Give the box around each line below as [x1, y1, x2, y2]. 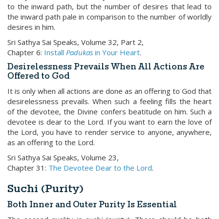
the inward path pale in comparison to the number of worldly [7, 12, 212, 22]
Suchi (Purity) [7, 181, 84, 197]
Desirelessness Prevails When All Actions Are [7, 62, 204, 73]
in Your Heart [93, 47, 140, 57]
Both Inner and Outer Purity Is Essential [7, 199, 177, 211]
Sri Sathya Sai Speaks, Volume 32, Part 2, [7, 37, 144, 47]
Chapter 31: [7, 163, 48, 173]
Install [44, 47, 66, 57]
